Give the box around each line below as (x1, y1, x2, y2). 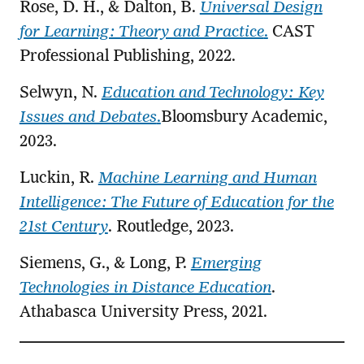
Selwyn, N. (19, 84, 102, 102)
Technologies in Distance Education (19, 279, 271, 297)
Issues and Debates (19, 109, 157, 126)
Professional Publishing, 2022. (19, 48, 236, 65)
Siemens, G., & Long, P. (19, 255, 191, 272)
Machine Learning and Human (97, 170, 317, 187)
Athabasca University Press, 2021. (19, 304, 267, 321)
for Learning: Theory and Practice (19, 24, 264, 41)
